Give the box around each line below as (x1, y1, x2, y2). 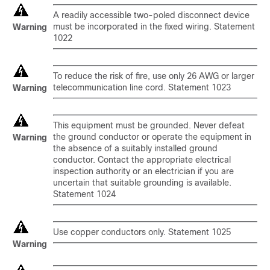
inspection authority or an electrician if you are (53, 166, 234, 176)
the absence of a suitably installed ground (53, 143, 218, 153)
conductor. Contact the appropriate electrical (53, 155, 231, 165)
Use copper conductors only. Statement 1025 (53, 227, 231, 237)
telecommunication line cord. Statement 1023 (53, 83, 231, 92)
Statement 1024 (53, 189, 116, 199)
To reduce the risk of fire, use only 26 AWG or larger (53, 71, 254, 81)
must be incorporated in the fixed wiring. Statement (53, 22, 255, 31)
